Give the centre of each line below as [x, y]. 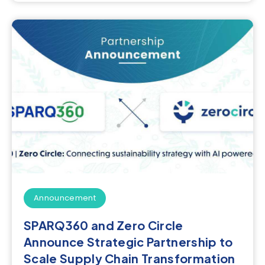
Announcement [65, 198]
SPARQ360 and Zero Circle [104, 225]
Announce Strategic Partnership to [128, 241]
